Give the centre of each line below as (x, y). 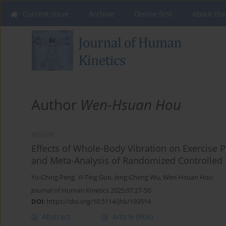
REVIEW (43, 135)
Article (124, 217)
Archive (101, 14)
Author (56, 105)
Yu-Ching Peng (53, 178)
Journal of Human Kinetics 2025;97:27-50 (91, 190)
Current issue (46, 14)
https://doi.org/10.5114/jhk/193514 (99, 202)
